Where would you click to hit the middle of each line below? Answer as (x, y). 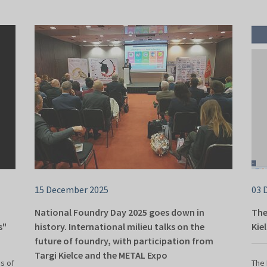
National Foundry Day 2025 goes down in (119, 212)
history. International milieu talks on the (119, 227)
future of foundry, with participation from (124, 241)
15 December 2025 (72, 190)
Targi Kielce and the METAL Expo (101, 255)
